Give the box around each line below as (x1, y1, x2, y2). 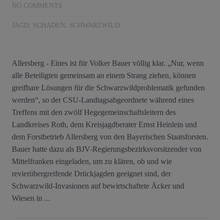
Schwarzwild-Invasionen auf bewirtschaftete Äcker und (12, 182, 184, 191)
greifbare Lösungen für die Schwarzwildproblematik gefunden (12, 83, 205, 92)
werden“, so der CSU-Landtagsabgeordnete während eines (12, 96, 194, 105)
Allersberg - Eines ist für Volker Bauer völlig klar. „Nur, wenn (12, 59, 204, 68)
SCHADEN (33, 22, 65, 29)
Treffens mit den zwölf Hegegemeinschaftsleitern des (12, 108, 176, 117)
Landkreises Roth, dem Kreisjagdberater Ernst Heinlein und (12, 120, 197, 129)
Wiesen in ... (12, 194, 50, 203)
